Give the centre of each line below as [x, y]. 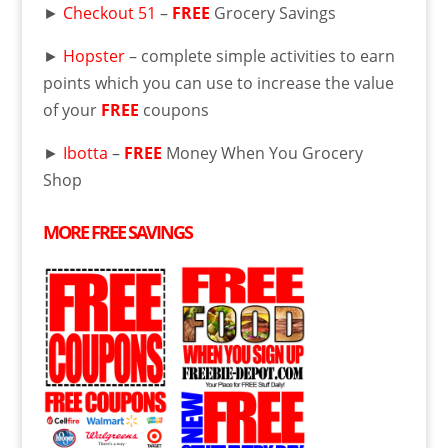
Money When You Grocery [264, 152]
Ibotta [85, 152]
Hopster [93, 55]
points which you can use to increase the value [218, 82]
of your [71, 109]
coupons [175, 109]
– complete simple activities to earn [259, 55]
